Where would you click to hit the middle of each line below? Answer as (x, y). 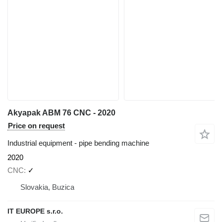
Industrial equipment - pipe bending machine (78, 143)
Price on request (36, 125)
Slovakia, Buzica (47, 187)
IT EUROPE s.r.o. (35, 211)
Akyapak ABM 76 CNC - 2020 (61, 112)
